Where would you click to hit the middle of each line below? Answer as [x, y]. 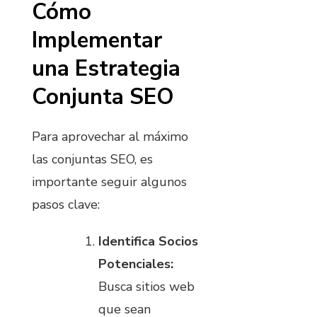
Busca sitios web [146, 287]
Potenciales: [136, 264]
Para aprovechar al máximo [110, 137]
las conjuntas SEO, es [92, 160]
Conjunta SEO [103, 97]
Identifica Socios [148, 242]
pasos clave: [66, 205]
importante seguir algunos [109, 182]
